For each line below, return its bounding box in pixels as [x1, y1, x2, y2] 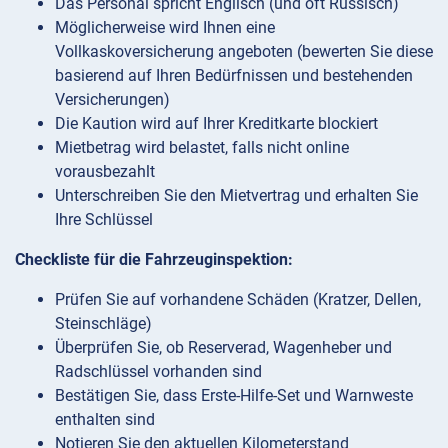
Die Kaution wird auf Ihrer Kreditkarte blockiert [55, 113, 378, 133]
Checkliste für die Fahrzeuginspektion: [15, 249, 293, 269]
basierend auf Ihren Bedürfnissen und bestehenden [55, 65, 413, 85]
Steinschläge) [55, 313, 152, 333]
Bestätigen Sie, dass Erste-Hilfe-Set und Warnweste [55, 385, 413, 405]
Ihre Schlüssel [55, 209, 153, 229]
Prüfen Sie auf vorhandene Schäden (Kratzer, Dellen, [55, 289, 421, 309]
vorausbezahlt [55, 161, 155, 181]
